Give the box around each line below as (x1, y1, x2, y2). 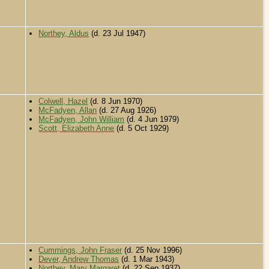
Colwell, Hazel (38, 97, 88, 106)
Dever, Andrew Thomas (38, 255, 119, 264)
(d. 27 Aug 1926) (97, 106, 157, 115)
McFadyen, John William (38, 115, 125, 124)
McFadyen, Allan (38, 106, 97, 115)
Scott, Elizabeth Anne (38, 124, 115, 133)
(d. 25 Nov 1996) (122, 246, 183, 255)
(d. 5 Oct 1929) (114, 124, 169, 133)
